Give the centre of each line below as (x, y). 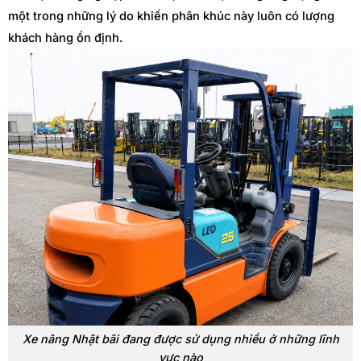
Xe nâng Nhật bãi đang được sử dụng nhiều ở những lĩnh (180, 339)
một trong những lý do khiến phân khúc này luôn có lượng (171, 17)
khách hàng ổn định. (65, 38)
